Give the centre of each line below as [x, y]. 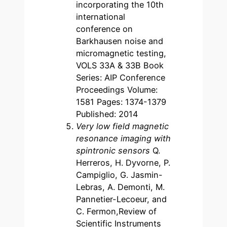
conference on [105, 29]
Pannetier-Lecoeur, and [122, 199]
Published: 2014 [107, 114]
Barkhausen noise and [120, 41]
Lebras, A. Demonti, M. [121, 187]
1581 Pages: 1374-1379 [121, 102]
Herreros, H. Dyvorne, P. [123, 162]
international [101, 16]
